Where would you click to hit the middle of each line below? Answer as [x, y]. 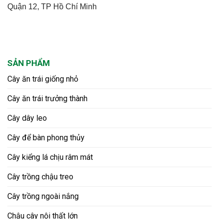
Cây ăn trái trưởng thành [47, 99]
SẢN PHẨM [29, 63]
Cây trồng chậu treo [40, 177]
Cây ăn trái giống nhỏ [43, 79]
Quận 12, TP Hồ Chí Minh [52, 7]
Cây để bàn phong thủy [46, 138]
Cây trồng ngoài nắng [43, 197]
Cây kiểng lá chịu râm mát [50, 157]
